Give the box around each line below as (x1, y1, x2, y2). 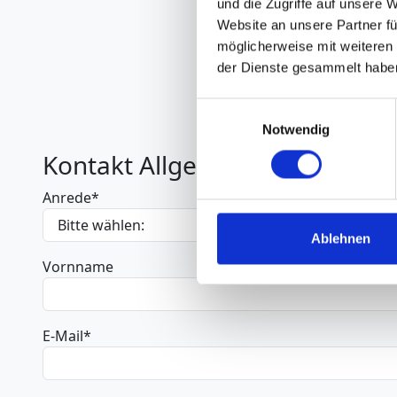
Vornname (43, 257, 113, 277)
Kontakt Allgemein (43, 148, 255, 183)
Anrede (43, 188, 91, 208)
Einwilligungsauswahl (196, 100, 320, 116)
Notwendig (261, 121, 331, 137)
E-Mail (43, 326, 83, 346)
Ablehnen (311, 230, 370, 246)
